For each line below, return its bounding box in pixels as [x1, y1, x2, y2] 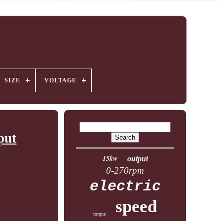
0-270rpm [106, 165, 145, 176]
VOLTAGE [44, 77, 76, 84]
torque [93, 211, 106, 217]
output [127, 154, 148, 163]
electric [89, 178, 161, 195]
